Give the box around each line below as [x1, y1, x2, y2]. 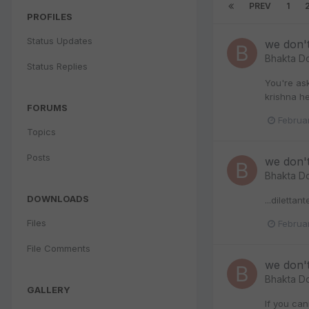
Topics [27, 126, 56, 137]
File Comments [27, 242, 90, 254]
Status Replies [27, 60, 88, 72]
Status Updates [27, 34, 92, 46]
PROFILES [27, 10, 72, 22]
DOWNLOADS [27, 192, 89, 204]
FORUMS [27, 101, 68, 113]
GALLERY [27, 283, 70, 295]
